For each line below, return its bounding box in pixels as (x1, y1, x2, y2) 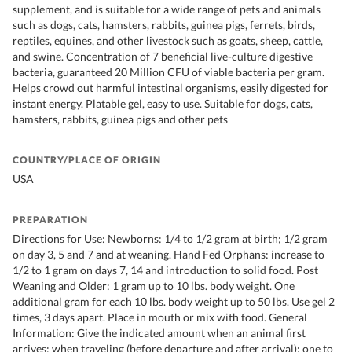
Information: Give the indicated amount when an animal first (13, 326, 306, 340)
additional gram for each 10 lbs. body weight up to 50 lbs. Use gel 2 (13, 295, 335, 309)
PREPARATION (13, 214, 88, 226)
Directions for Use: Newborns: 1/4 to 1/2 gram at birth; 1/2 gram (13, 232, 328, 246)
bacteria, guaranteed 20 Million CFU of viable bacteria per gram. (13, 65, 324, 79)
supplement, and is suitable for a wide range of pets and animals (13, 2, 321, 16)
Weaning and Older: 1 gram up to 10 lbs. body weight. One (13, 279, 295, 293)
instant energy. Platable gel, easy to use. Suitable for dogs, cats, (13, 97, 313, 111)
